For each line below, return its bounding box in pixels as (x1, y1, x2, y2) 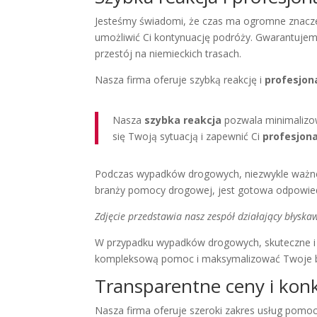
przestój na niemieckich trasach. (95, 47, 242, 61)
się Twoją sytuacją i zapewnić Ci (113, 129, 263, 144)
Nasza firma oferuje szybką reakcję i (95, 73, 265, 87)
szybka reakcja (144, 113, 222, 127)
